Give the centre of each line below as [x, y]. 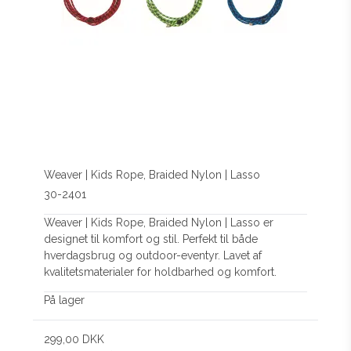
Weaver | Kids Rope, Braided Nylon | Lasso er [159, 222]
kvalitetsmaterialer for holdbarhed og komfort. [161, 271]
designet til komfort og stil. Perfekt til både [151, 239]
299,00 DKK [74, 339]
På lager [65, 300]
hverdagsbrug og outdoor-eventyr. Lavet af [153, 255]
